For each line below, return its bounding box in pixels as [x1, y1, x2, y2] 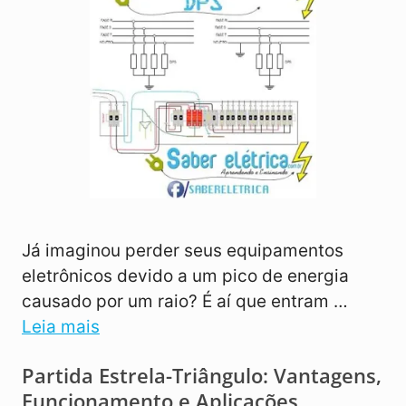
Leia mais [22, 316, 100, 338]
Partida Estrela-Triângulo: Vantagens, [22, 362, 382, 390]
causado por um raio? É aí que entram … [22, 291, 348, 313]
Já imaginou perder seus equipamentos [22, 240, 343, 262]
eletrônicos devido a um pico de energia [22, 266, 349, 287]
